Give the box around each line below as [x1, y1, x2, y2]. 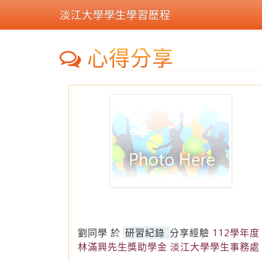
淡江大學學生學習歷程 [60, 8, 171, 22]
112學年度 [212, 226, 260, 239]
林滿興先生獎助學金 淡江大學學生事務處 [78, 240, 260, 253]
